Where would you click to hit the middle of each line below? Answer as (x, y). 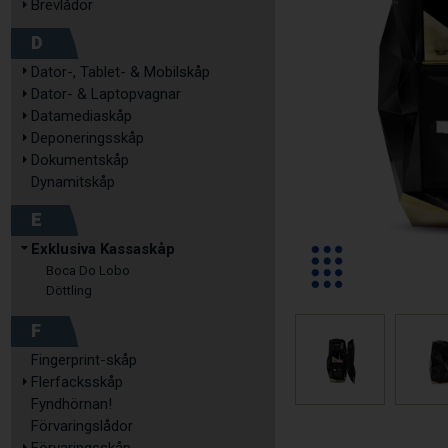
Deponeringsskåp (87, 138)
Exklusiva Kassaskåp (103, 249)
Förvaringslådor (82, 426)
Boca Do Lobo (88, 270)
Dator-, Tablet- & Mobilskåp (120, 72)
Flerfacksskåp (77, 382)
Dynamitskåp (73, 182)
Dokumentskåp (80, 160)
